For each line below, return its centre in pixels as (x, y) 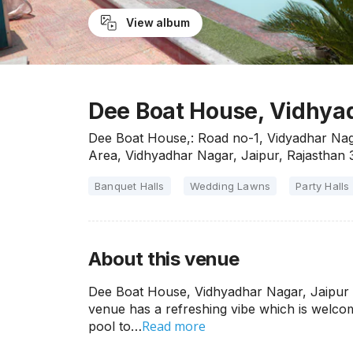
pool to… (115, 326)
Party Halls (323, 186)
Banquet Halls (130, 186)
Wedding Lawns (230, 186)
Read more (174, 326)
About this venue (164, 259)
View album (158, 22)
